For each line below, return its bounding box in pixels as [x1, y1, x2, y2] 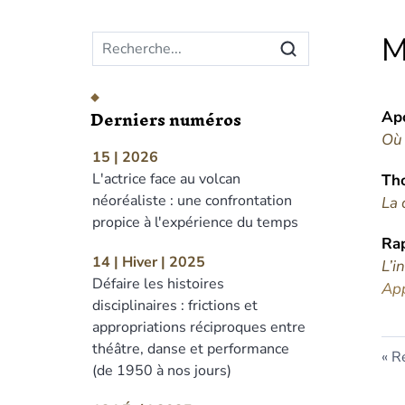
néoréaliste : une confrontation [92, 191, 292, 211]
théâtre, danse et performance [92, 339, 289, 359]
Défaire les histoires [92, 274, 224, 294]
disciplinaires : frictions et [92, 296, 258, 316]
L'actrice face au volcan [92, 169, 240, 189]
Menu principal [91, 29, 240, 60]
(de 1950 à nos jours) [92, 361, 231, 381]
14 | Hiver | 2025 [92, 252, 205, 272]
